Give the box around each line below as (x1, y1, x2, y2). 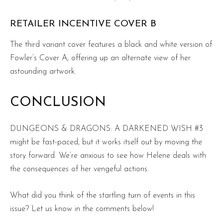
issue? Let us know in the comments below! (10, 205, 154, 213)
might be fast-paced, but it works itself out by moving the (10, 138, 202, 146)
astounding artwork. (10, 67, 76, 76)
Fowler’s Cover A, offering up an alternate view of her (10, 54, 191, 62)
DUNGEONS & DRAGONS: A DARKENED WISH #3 (10, 124, 203, 133)
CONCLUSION (10, 96, 106, 110)
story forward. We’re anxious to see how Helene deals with (10, 151, 206, 160)
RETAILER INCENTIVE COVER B (10, 19, 156, 29)
